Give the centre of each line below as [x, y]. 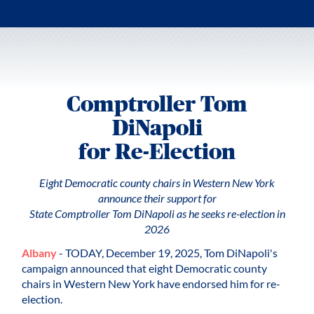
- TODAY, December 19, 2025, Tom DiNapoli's [168, 252]
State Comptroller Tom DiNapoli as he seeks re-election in [157, 213]
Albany [40, 252]
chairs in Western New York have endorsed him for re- [151, 283]
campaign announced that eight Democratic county [145, 268]
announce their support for [157, 198]
